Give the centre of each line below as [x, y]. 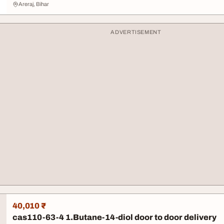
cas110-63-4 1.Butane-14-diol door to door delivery [114, 217]
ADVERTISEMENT [136, 32]
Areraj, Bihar [34, 4]
